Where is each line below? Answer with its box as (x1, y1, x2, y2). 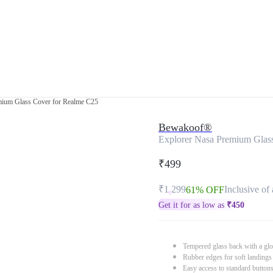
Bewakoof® (158, 121, 212, 133)
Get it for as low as (158, 200, 227, 210)
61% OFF (186, 185, 224, 195)
